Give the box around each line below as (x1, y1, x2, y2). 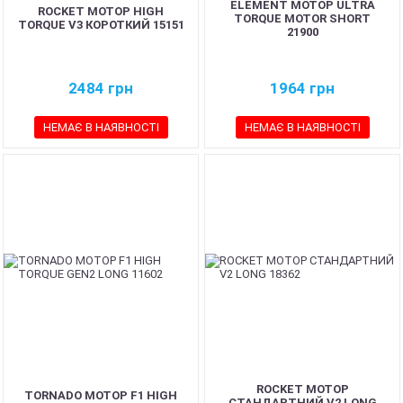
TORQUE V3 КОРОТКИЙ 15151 (17, 18, 184, 31)
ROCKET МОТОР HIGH (38, 4, 164, 18)
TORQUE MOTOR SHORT (234, 11, 371, 25)
